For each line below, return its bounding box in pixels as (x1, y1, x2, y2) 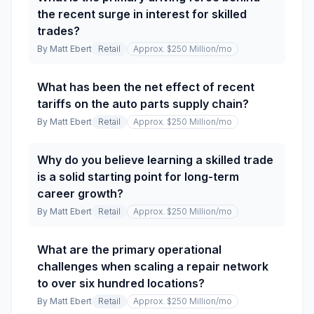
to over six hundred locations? (37, 276, 205, 290)
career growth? (37, 186, 123, 200)
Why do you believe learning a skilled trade (37, 153, 273, 167)
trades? (37, 24, 80, 38)
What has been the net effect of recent (37, 80, 254, 94)
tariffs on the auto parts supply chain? (37, 97, 249, 111)
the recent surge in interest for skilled (37, 7, 247, 21)
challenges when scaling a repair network (37, 259, 268, 273)
